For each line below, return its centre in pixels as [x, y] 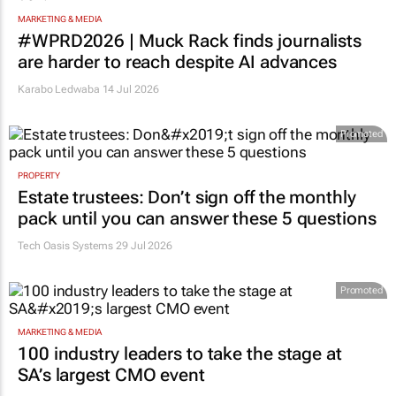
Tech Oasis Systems [66, 245]
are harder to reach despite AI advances [178, 61]
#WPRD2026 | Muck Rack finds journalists [190, 40]
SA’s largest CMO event [111, 375]
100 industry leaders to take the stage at [180, 354]
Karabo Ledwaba [59, 89]
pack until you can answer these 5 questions [197, 218]
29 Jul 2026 [143, 245]
